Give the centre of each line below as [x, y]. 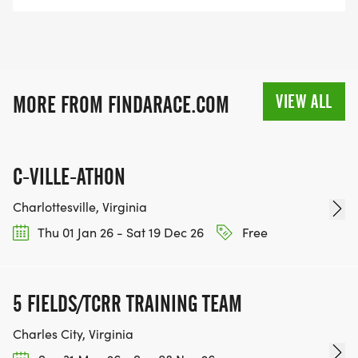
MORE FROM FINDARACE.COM [121, 104]
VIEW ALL [304, 101]
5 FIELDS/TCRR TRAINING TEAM [127, 303]
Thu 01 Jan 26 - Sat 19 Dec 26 [119, 232]
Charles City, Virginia [73, 333]
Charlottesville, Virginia [80, 206]
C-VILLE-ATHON [69, 176]
